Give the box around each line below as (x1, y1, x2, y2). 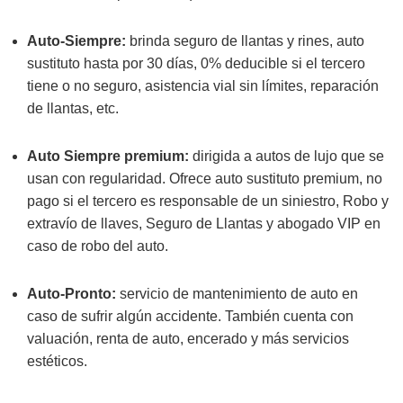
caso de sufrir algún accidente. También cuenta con (27, 309, 354, 324)
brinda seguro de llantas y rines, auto (130, 33, 364, 49)
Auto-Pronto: (27, 286, 120, 301)
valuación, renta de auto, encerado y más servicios (27, 331, 349, 346)
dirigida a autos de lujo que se (193, 148, 384, 164)
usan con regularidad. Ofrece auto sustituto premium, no (27, 171, 382, 186)
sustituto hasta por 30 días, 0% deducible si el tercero (27, 56, 365, 71)
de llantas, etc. (27, 101, 119, 116)
